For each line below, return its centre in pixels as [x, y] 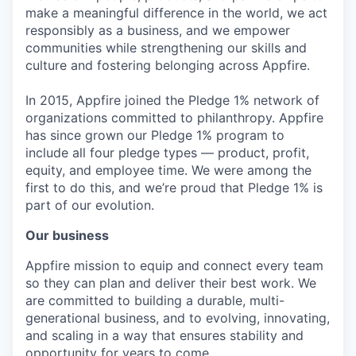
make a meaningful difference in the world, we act [176, 12]
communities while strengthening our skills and [166, 47]
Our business [67, 235]
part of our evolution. [90, 205]
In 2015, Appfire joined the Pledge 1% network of [172, 100]
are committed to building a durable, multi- [155, 300]
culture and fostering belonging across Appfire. [168, 65]
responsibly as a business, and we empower [158, 30]
